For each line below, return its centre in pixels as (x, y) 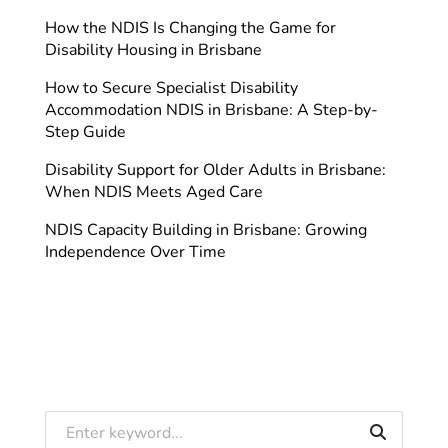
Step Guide (85, 131)
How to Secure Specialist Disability (171, 87)
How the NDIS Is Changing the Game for (190, 27)
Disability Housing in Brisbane (153, 49)
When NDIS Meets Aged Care (154, 191)
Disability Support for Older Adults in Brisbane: (215, 169)
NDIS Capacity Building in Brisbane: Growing (206, 229)
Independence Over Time (135, 251)
